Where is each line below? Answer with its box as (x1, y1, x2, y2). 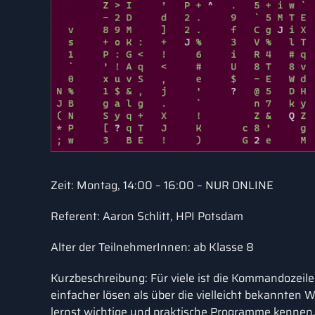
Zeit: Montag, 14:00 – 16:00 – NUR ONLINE (51, 176, 274, 194)
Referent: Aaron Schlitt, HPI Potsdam (51, 207, 243, 225)
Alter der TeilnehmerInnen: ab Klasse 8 (51, 238, 254, 256)
